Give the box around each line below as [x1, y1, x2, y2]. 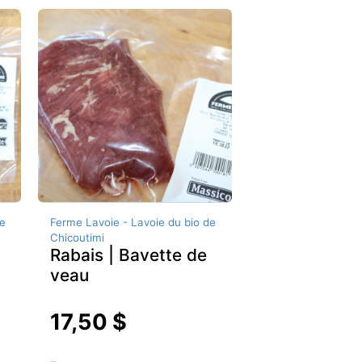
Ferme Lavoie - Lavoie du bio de [50, 216, 217, 229]
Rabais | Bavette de [50, 245, 208, 266]
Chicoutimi [50, 231, 105, 245]
